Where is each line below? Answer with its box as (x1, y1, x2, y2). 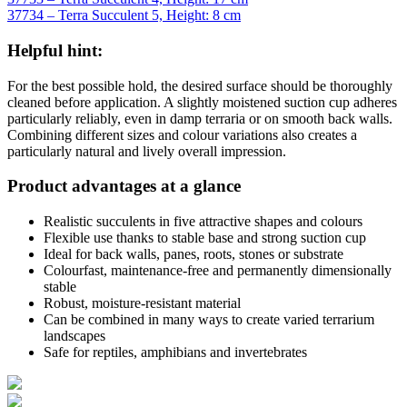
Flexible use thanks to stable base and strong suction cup (44, 230, 366, 246)
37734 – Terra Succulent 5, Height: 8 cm (7, 7, 241, 24)
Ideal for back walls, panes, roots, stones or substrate (44, 246, 343, 263)
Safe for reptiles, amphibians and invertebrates (44, 344, 307, 361)
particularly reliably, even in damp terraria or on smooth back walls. (7, 110, 392, 126)
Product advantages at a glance (7, 176, 241, 196)
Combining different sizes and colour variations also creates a (7, 126, 357, 143)
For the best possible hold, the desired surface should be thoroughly (7, 77, 392, 94)
